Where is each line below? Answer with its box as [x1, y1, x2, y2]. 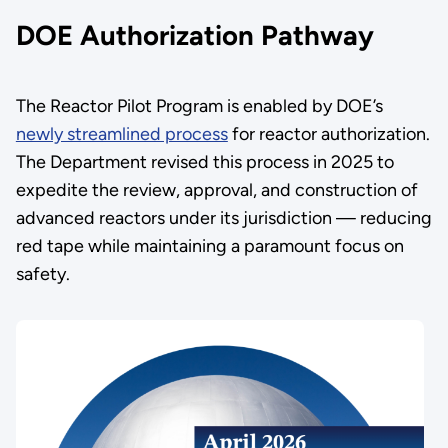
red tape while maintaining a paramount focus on [15, 235, 404, 258]
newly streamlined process [15, 123, 228, 146]
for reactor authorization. [227, 123, 430, 146]
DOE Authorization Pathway [15, 19, 381, 53]
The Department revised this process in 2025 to [15, 151, 394, 174]
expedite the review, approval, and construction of [15, 179, 418, 202]
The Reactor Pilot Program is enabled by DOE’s [15, 95, 383, 118]
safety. [15, 263, 70, 286]
